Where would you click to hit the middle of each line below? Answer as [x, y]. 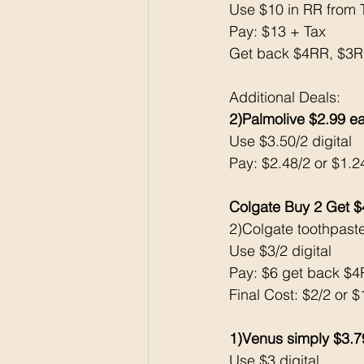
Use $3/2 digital [280, 251]
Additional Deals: [287, 97]
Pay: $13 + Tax [279, 32]
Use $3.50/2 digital [290, 141]
